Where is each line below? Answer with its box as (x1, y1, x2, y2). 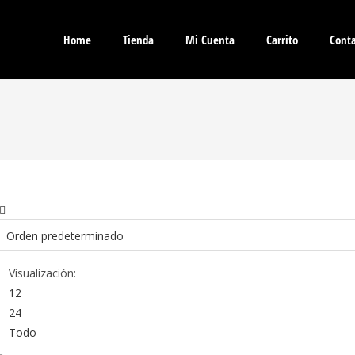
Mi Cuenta (185, 32, 235, 48)
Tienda (123, 32, 155, 48)
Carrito (266, 32, 299, 48)
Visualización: (9, 265, 76, 281)
